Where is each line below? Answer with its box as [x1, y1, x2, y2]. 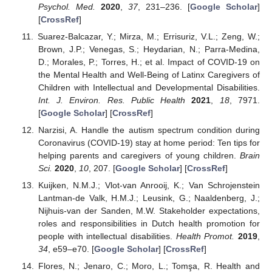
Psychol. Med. [38, 1, 95, 12]
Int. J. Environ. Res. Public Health [38, 95, 186, 105]
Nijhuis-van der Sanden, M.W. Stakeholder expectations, [38, 205, 260, 216]
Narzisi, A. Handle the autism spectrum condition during [38, 124, 260, 135]
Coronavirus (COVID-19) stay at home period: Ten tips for [38, 137, 260, 148]
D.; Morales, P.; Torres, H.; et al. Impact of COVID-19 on [38, 56, 260, 67]
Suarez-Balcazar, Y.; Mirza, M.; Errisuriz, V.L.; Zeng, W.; [37, 31, 260, 41]
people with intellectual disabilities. [38, 231, 176, 241]
